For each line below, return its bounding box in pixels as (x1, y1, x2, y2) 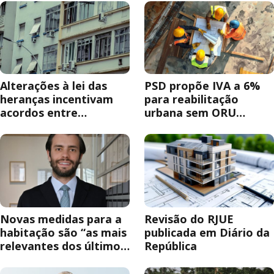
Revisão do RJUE (144, 211, 234, 226)
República (144, 238, 197, 253)
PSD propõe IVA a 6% (144, 78, 260, 94)
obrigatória (144, 119, 208, 134)
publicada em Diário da (144, 224, 270, 240)
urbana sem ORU (144, 105, 236, 120)
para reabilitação (144, 92, 239, 107)
